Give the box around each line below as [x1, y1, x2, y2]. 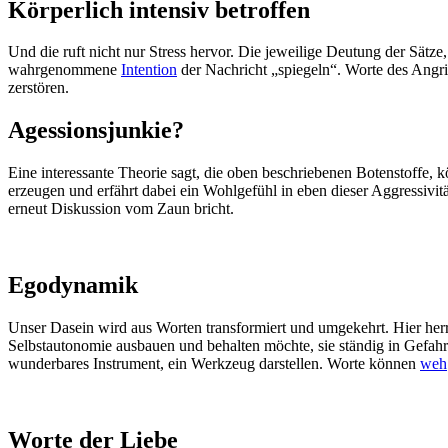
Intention [121, 61, 177, 79]
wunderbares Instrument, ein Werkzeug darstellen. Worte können [8, 355, 420, 373]
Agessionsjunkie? [8, 117, 184, 144]
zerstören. [8, 79, 69, 97]
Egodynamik [8, 272, 138, 299]
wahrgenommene [8, 61, 121, 79]
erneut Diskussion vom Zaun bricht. [8, 200, 234, 218]
